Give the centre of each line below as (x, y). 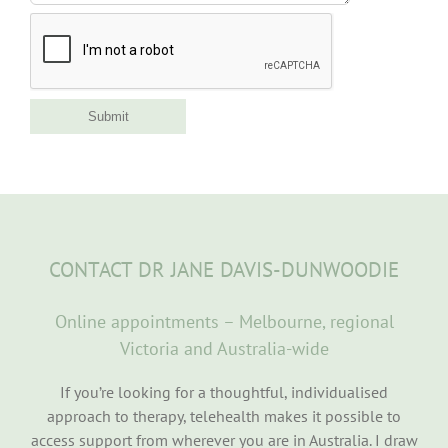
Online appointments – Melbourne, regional (224, 321)
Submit (108, 116)
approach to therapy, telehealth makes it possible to (224, 415)
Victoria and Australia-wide (224, 348)
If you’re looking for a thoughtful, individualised (224, 391)
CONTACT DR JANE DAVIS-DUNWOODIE (224, 269)
